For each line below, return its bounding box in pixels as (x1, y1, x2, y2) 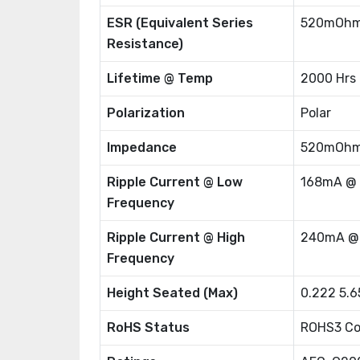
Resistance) (107, 36, 183, 51)
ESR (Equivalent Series (107, 15, 253, 31)
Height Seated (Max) (107, 285, 238, 301)
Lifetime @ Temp (107, 71, 213, 86)
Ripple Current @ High (107, 230, 245, 245)
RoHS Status (107, 320, 190, 335)
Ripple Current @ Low (107, 174, 243, 190)
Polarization (107, 105, 185, 121)
